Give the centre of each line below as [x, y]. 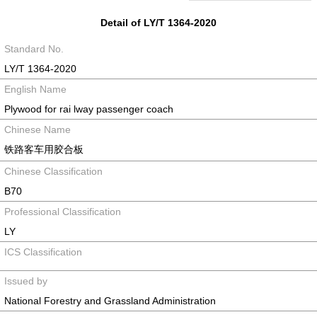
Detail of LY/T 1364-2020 [158, 23]
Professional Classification [63, 212]
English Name [35, 89]
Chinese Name [38, 129]
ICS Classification [43, 252]
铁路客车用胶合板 [44, 149]
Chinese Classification [53, 171]
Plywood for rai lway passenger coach [89, 109]
